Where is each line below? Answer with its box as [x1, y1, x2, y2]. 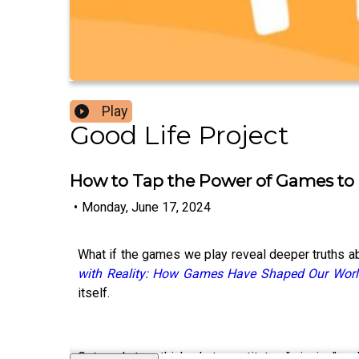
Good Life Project [70, 119, 289, 151]
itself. [78, 284, 110, 301]
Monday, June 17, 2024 [82, 199, 211, 215]
